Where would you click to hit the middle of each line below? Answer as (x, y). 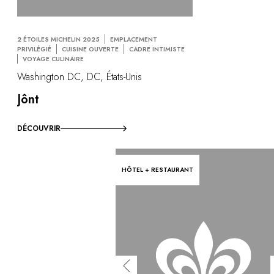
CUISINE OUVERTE (90, 50)
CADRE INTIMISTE (157, 50)
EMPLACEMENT (134, 40)
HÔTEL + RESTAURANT (158, 170)
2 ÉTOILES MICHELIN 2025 (58, 40)
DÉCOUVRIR (39, 129)
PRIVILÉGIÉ (34, 50)
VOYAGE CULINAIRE (53, 59)
